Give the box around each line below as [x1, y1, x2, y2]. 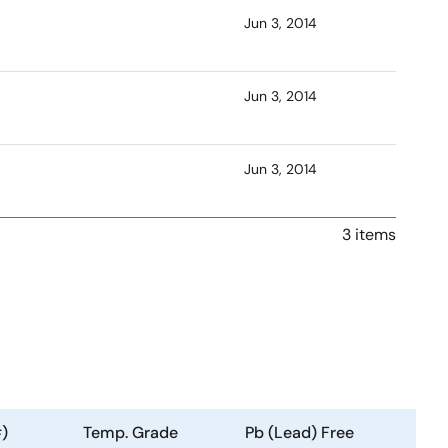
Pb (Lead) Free [245, 422, 354, 443]
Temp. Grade [83, 422, 178, 443]
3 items [342, 224, 396, 245]
